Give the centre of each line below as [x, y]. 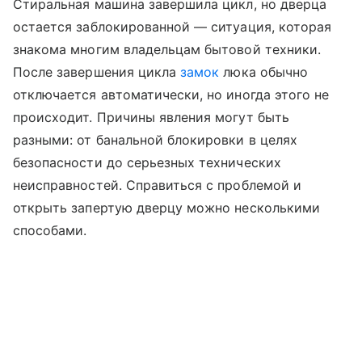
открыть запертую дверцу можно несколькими [166, 207]
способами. [52, 230]
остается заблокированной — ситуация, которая [173, 26]
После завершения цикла [97, 72]
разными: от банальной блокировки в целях [155, 139]
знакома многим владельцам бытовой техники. [167, 49]
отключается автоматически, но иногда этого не [171, 94]
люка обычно [263, 72]
